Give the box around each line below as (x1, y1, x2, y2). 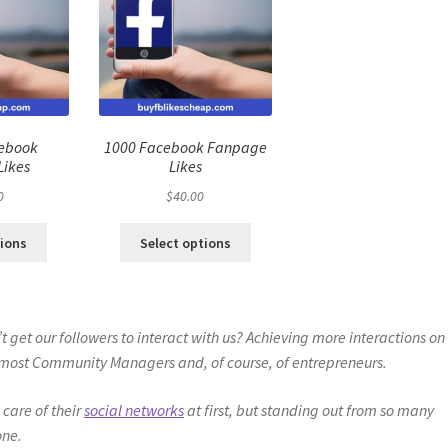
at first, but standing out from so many (184, 399, 435, 420)
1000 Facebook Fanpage (103, 137, 267, 158)
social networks (84, 399, 185, 420)
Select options (139, 233, 231, 252)
